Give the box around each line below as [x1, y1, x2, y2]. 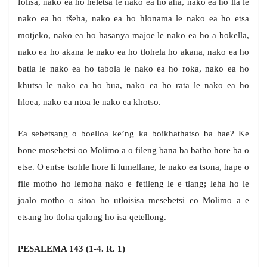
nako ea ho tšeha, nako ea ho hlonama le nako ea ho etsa [18, 14, 249, 24]
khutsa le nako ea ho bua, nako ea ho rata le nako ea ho [18, 80, 249, 91]
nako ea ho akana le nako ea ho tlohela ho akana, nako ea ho [18, 47, 249, 57]
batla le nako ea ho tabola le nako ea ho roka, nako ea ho [18, 64, 249, 74]
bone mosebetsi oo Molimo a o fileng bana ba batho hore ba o [18, 145, 249, 156]
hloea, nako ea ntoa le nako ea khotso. [18, 97, 161, 107]
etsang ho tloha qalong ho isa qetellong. [18, 212, 166, 222]
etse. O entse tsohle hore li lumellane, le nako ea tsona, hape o [18, 162, 249, 172]
